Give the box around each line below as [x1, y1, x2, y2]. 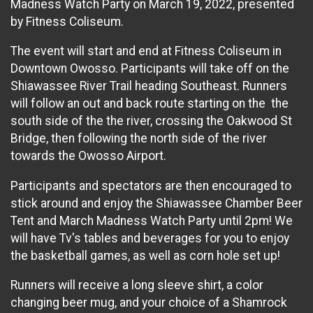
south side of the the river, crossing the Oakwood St [10, 114, 292, 129]
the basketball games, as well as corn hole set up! [10, 248, 283, 263]
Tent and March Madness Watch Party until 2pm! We [10, 213, 293, 228]
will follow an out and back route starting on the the [10, 96, 289, 111]
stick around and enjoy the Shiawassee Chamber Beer [10, 196, 303, 210]
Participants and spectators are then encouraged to [10, 178, 291, 193]
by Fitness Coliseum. [10, 14, 124, 29]
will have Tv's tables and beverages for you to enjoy [10, 231, 289, 245]
